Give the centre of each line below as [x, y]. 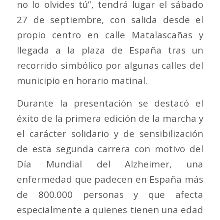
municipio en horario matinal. [82, 81]
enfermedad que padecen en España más [110, 179]
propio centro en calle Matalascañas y [110, 35]
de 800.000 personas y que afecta [110, 194]
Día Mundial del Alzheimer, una [110, 164]
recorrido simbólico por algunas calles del [110, 65]
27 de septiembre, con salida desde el [110, 20]
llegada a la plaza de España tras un [110, 50]
